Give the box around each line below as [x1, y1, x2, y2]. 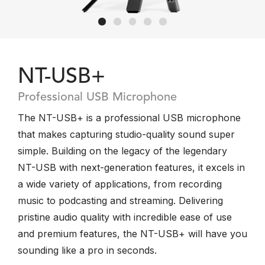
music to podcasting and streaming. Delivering [18, 195, 223, 206]
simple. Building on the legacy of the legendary [18, 145, 227, 157]
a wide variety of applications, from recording [18, 178, 222, 190]
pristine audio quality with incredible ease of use [18, 211, 232, 223]
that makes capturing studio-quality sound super [18, 128, 235, 140]
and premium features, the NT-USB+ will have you [18, 228, 247, 240]
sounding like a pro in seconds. [18, 244, 157, 256]
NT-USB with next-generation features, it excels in [18, 161, 245, 173]
